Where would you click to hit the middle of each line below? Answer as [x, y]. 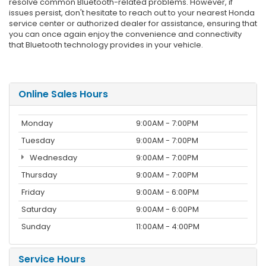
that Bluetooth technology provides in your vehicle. [106, 45]
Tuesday [38, 140]
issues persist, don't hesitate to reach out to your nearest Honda [132, 12]
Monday [37, 123]
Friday [33, 192]
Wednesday [52, 157]
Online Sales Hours [63, 94]
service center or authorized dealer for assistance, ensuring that [133, 23]
